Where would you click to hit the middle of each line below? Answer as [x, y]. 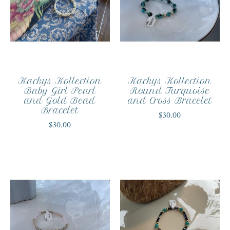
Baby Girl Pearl [60, 91]
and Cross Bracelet [170, 100]
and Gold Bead [60, 100]
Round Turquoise [170, 91]
